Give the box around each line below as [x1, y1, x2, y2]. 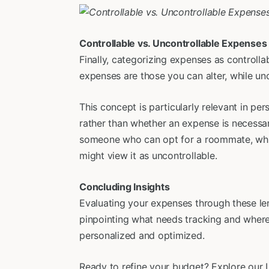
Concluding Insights [79, 181, 170, 193]
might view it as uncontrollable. [79, 150, 217, 162]
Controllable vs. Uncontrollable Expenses [79, 37, 267, 49]
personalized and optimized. [79, 229, 205, 241]
